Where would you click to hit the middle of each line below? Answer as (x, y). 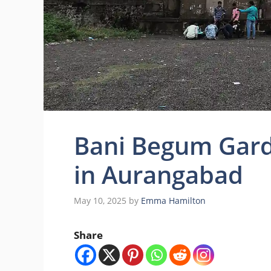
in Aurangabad (158, 175)
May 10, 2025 (100, 200)
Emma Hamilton (173, 200)
